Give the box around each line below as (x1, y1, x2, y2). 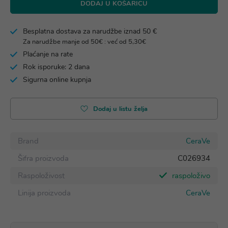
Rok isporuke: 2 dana (23, 62, 90, 72)
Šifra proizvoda (18, 153, 69, 163)
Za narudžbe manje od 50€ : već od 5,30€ (23, 37, 146, 46)
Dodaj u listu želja (93, 104, 148, 113)
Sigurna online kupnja (23, 75, 91, 84)
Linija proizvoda (18, 188, 71, 198)
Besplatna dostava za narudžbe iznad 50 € (23, 26, 157, 36)
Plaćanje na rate (23, 49, 73, 59)
